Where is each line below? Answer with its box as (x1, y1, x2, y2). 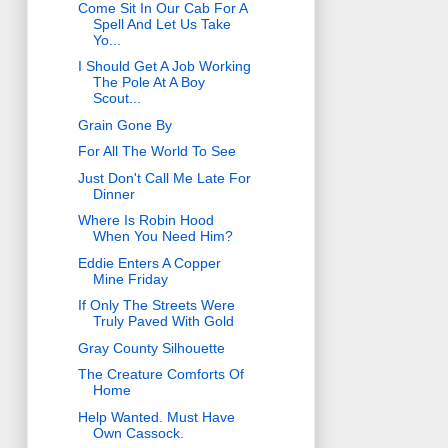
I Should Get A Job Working (77, 58, 251, 75)
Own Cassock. (92, 424, 184, 441)
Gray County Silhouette (77, 339, 225, 356)
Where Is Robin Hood (77, 212, 214, 229)
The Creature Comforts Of (77, 366, 244, 383)
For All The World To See (77, 143, 236, 160)
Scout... (92, 90, 141, 107)
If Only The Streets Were (77, 297, 235, 314)
